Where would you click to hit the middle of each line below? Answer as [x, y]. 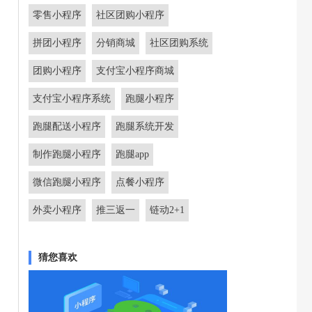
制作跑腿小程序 [67, 154]
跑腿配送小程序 [67, 126]
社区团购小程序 [130, 15]
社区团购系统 [179, 43]
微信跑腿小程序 [67, 182]
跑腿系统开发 [145, 126]
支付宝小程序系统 [72, 99]
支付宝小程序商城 [135, 71]
